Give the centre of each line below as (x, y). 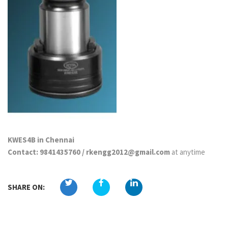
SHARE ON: (26, 187)
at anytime (188, 152)
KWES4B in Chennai (41, 139)
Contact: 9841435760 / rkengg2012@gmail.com (89, 152)
